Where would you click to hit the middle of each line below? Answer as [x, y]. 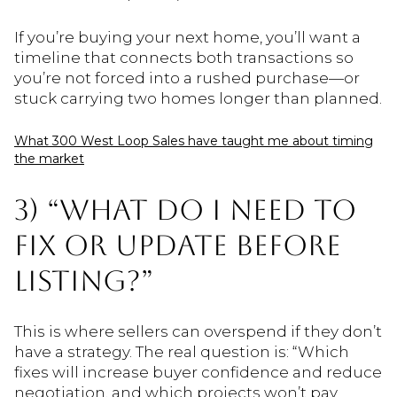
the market [49, 159]
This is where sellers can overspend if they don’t [198, 332]
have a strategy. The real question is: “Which [182, 352]
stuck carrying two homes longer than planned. [198, 98]
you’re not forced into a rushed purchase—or [187, 78]
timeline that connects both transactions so [184, 57]
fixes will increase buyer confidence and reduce [198, 373]
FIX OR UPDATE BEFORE [178, 245]
